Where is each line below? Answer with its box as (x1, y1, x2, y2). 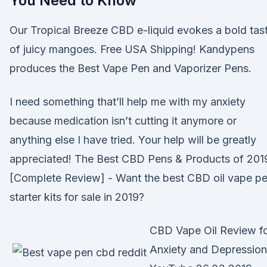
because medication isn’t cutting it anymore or (10, 114, 237, 127)
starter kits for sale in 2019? (10, 191, 144, 203)
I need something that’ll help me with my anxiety (10, 95, 246, 108)
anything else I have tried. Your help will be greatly (10, 133, 256, 146)
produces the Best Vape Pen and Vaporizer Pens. (10, 62, 252, 74)
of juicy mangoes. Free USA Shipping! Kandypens (10, 43, 254, 55)
